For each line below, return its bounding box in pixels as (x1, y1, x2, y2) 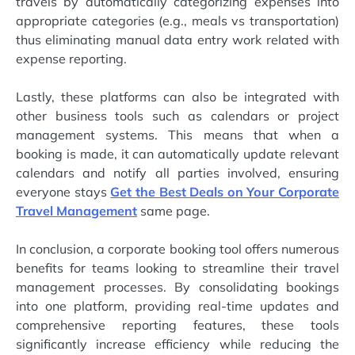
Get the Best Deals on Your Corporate (110, 183, 339, 200)
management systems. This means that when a (16, 126, 339, 143)
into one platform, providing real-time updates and (16, 297, 339, 314)
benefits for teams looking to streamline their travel (16, 259, 339, 276)
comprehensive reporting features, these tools (16, 316, 339, 333)
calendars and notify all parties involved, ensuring (16, 164, 339, 181)
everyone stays (16, 183, 111, 200)
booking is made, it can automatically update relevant (16, 145, 339, 162)
